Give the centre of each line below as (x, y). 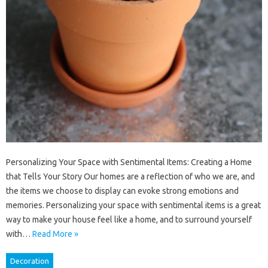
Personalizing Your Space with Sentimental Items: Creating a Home (129, 162)
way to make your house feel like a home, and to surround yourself (129, 220)
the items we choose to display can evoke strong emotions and (122, 191)
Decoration (30, 261)
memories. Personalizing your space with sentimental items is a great (133, 205)
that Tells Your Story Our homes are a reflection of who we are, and (130, 176)
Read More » (55, 234)
